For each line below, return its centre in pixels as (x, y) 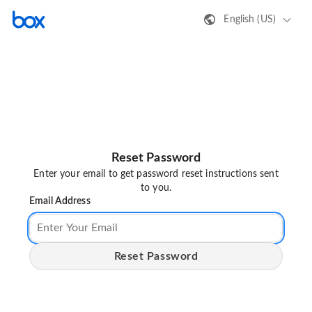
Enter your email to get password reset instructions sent (156, 174)
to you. (156, 188)
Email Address (60, 202)
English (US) (250, 19)
